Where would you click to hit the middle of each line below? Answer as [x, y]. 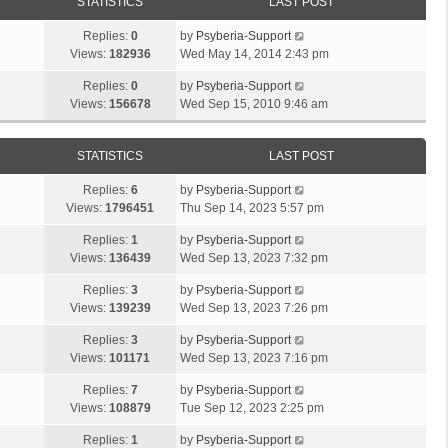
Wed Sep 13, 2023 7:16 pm [254, 358]
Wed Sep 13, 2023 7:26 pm [254, 308]
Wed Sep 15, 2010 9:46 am [254, 104]
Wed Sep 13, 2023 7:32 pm [254, 258]
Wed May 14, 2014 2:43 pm [254, 54]
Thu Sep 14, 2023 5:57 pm [252, 208]
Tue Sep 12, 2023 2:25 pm [252, 408]
